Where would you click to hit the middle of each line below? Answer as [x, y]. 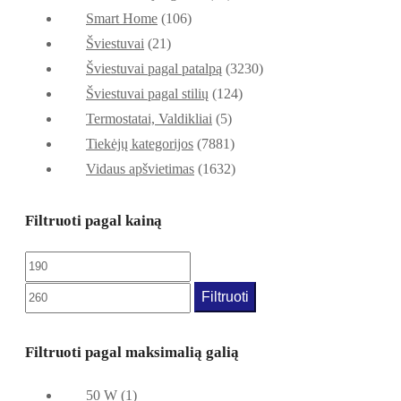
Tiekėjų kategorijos [140, 143]
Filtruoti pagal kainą [94, 220]
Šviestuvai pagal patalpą [154, 68]
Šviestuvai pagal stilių [147, 93]
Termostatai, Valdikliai [149, 118]
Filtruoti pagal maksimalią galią [132, 352]
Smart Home [122, 18]
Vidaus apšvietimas [140, 168]
